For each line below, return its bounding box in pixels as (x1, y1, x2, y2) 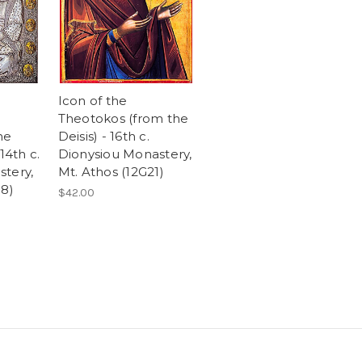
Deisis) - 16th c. (57, 128, 149, 144)
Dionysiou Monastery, (57, 146, 192, 162)
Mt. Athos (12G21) (57, 164, 164, 179)
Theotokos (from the (57, 111, 189, 126)
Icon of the (57, 93, 128, 108)
